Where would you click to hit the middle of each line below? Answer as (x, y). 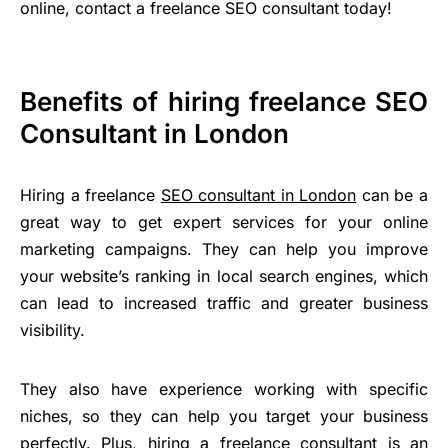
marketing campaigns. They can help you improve (224, 248)
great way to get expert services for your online (224, 221)
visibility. (52, 329)
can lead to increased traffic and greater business (224, 302)
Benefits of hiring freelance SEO (224, 101)
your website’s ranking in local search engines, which (224, 275)
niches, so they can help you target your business (224, 415)
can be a (392, 194)
